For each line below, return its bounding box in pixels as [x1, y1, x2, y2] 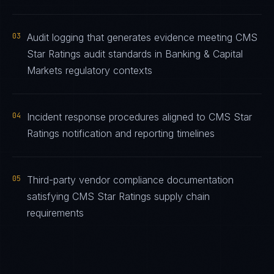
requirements [27, 207, 84, 219]
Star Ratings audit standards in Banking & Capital [27, 48, 243, 60]
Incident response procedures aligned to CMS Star [27, 111, 252, 123]
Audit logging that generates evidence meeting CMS [27, 31, 257, 43]
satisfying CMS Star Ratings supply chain [27, 190, 210, 202]
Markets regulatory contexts [27, 64, 152, 76]
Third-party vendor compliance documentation [27, 174, 234, 186]
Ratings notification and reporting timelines [27, 127, 215, 139]
